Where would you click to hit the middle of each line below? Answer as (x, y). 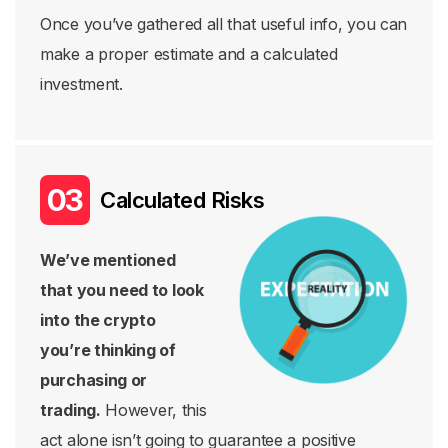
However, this (153, 410)
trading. (70, 410)
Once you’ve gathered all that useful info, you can (224, 24)
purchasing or (94, 380)
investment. (81, 84)
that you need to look (122, 290)
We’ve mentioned (108, 260)
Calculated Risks (182, 200)
